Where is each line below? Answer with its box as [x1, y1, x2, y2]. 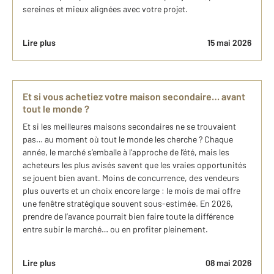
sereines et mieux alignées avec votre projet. [23, 4, 188, 15]
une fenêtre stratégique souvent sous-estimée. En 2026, [23, 198, 233, 209]
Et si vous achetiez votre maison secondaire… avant [23, 91, 245, 103]
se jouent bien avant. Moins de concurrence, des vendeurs [23, 172, 239, 183]
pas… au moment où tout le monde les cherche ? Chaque [23, 134, 233, 145]
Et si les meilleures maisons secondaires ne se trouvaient [23, 121, 236, 132]
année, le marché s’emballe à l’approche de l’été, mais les [23, 147, 229, 158]
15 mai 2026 [207, 37, 251, 48]
